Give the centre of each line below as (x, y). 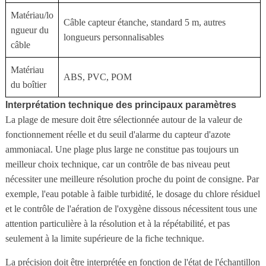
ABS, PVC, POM (97, 77)
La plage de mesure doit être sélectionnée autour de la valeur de (123, 119)
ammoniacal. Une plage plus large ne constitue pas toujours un (122, 149)
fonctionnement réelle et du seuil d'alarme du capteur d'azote (118, 134)
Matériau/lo (32, 15)
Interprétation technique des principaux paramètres (121, 104)
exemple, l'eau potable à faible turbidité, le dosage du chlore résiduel (132, 194)
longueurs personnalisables (113, 37)
